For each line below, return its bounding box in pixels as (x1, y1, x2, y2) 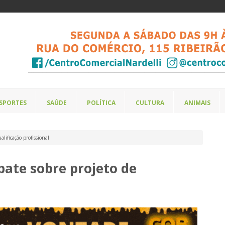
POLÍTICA (87, 98, 116, 107)
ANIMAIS (184, 98, 210, 107)
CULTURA (136, 98, 164, 107)
